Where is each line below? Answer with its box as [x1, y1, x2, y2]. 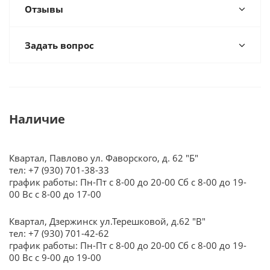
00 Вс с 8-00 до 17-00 [9, 188, 101, 200]
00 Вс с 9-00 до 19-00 [9, 251, 101, 263]
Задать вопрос [25, 39, 94, 51]
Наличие [9, 111, 65, 127]
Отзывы [25, 3, 63, 15]
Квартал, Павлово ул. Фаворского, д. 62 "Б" [9, 152, 198, 164]
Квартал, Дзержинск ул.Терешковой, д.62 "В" [9, 215, 206, 227]
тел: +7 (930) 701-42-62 [9, 227, 109, 239]
